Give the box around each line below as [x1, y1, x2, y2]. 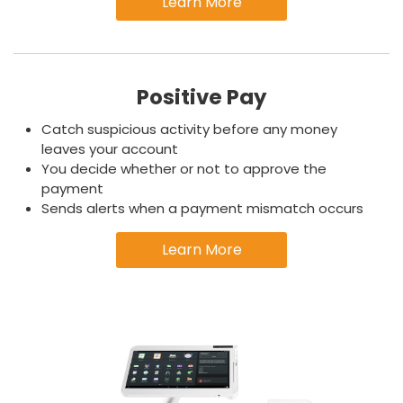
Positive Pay [136, 83, 267, 112]
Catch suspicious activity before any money [41, 120, 337, 139]
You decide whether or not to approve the [41, 159, 327, 178]
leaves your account [41, 139, 178, 158]
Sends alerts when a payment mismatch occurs [41, 199, 363, 218]
